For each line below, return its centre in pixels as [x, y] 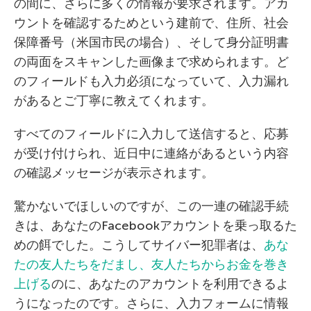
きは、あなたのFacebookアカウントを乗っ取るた [155, 225]
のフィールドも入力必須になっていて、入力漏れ [151, 81]
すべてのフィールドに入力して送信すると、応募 [151, 134]
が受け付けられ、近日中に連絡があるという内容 [151, 153]
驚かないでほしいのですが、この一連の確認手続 [151, 206]
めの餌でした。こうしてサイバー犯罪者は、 [139, 245]
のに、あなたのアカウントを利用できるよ [170, 284]
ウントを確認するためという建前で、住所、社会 [151, 23]
